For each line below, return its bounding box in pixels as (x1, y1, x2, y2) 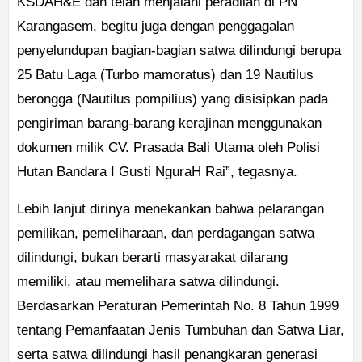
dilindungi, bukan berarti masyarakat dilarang (17, 250, 288, 266)
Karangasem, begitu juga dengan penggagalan (17, 19, 294, 35)
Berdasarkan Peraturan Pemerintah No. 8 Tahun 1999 (17, 298, 339, 314)
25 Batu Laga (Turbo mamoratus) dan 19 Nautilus (17, 67, 314, 83)
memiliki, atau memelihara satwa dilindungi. (17, 274, 280, 290)
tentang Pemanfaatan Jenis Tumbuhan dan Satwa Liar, (17, 322, 344, 339)
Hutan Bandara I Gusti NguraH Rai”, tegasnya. (17, 164, 297, 180)
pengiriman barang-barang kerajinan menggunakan (17, 116, 322, 132)
